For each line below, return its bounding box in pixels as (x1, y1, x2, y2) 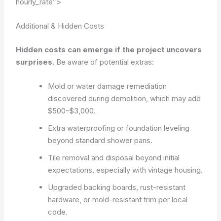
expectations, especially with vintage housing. (48, 165, 203, 175)
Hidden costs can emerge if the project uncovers (16, 44, 202, 54)
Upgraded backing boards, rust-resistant (48, 182, 186, 192)
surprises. (16, 57, 55, 67)
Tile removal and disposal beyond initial (48, 152, 180, 162)
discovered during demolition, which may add (48, 93, 201, 103)
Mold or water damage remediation (48, 81, 167, 91)
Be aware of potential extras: (54, 57, 154, 67)
